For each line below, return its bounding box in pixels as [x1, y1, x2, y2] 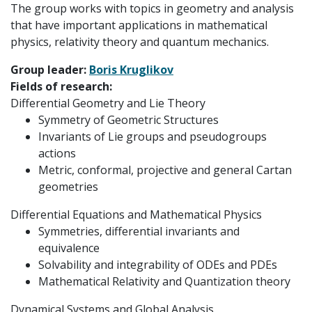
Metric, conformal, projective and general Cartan [38, 162, 292, 178]
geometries [38, 179, 98, 194]
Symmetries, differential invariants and [38, 224, 240, 239]
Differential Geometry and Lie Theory [10, 95, 205, 111]
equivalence [38, 240, 100, 256]
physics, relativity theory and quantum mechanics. [10, 34, 272, 49]
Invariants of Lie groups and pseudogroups [38, 129, 267, 144]
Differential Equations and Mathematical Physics [10, 207, 262, 222]
